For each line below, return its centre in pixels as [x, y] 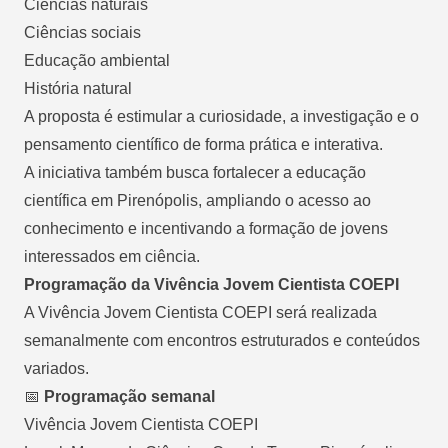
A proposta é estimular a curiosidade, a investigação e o [221, 116]
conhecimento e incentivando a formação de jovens [206, 228]
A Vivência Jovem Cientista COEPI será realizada [200, 312]
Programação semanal [127, 396]
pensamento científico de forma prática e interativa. [203, 144]
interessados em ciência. [112, 256]
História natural [78, 88]
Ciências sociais [82, 32]
